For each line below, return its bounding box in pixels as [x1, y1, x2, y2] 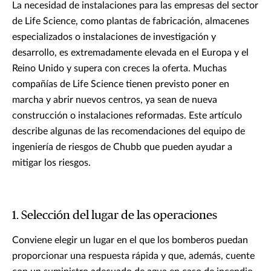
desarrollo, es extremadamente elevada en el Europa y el [12, 47, 249, 57]
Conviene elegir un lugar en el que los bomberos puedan [12, 235, 248, 245]
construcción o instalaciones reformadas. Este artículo [12, 110, 242, 120]
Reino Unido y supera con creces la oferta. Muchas [12, 63, 227, 73]
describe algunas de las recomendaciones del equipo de [12, 126, 245, 136]
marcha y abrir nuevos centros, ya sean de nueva [12, 94, 217, 105]
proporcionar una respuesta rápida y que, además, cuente [12, 250, 255, 261]
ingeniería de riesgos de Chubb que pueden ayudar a [12, 142, 232, 152]
